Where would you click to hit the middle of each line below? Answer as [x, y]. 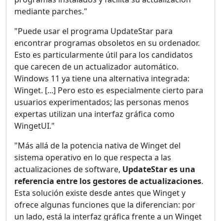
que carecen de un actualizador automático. [96, 66]
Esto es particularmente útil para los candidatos [104, 55]
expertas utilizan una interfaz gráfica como [94, 114]
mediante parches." [51, 11]
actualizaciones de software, [68, 169]
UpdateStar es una [159, 169]
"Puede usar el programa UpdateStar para [93, 31]
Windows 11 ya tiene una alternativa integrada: [102, 78]
